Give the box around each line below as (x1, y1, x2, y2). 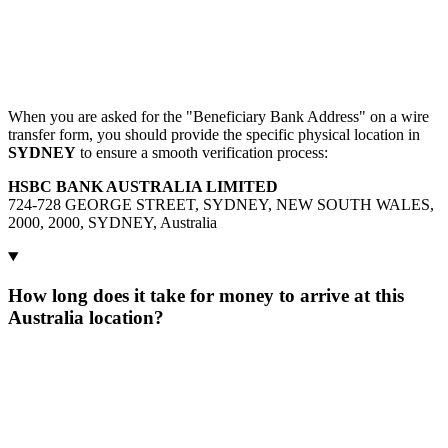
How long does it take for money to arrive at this (8, 284, 404, 306)
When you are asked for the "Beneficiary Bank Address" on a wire (8, 108, 429, 125)
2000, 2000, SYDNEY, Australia (8, 214, 217, 231)
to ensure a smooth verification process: (76, 144, 328, 161)
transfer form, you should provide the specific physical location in (8, 126, 420, 143)
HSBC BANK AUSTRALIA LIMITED (8, 178, 278, 195)
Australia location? (8, 306, 164, 328)
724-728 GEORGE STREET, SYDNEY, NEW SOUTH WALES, (8, 196, 434, 213)
